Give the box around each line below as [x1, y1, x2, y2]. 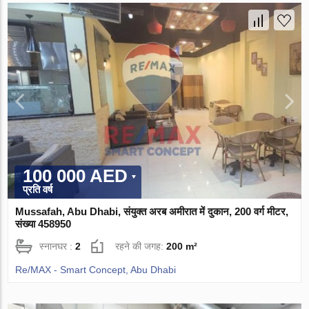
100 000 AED [23, 165, 128, 186]
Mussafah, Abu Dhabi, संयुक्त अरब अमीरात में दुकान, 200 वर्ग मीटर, [15, 205, 289, 217]
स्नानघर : [39, 240, 76, 252]
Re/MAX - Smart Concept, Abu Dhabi [15, 263, 177, 275]
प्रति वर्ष [23, 183, 53, 195]
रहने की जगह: [115, 240, 167, 252]
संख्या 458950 [15, 217, 72, 230]
